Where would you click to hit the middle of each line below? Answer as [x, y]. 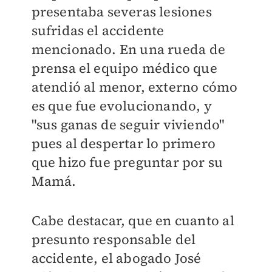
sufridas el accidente [98, 31]
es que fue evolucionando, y [121, 106]
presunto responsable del [114, 240]
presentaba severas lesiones [121, 12]
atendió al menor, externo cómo [134, 87]
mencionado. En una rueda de [128, 49]
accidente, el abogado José [116, 258]
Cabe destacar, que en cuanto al [133, 221]
